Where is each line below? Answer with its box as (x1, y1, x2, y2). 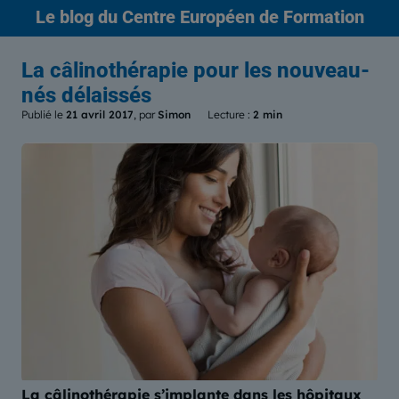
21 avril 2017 (66, 108, 134, 121)
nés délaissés (21, 83, 151, 108)
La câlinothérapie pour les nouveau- (21, 58, 370, 83)
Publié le (21, 108, 66, 121)
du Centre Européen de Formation (93, 6, 364, 28)
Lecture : (208, 108, 253, 121)
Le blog (35, 6, 94, 28)
